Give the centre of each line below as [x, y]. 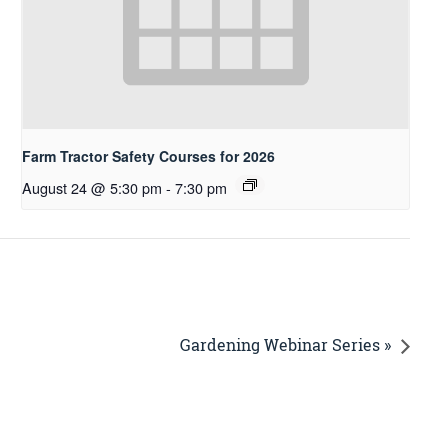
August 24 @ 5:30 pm [92, 187]
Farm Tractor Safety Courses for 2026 [149, 155]
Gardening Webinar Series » [285, 345]
